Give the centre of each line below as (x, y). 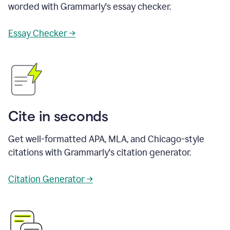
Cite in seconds (58, 116)
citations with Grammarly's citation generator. (100, 152)
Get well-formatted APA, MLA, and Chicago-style (106, 139)
